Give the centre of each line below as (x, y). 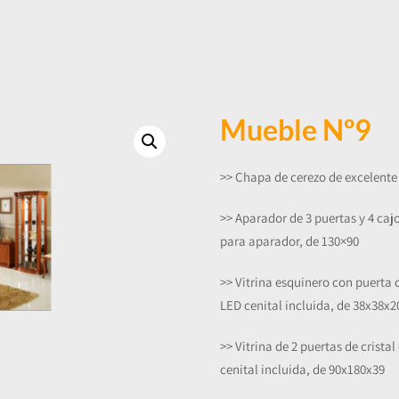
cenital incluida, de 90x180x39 (303, 370)
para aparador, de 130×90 (290, 241)
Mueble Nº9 (296, 130)
